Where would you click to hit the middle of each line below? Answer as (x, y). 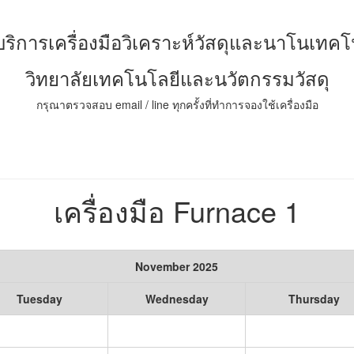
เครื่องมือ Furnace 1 (177, 211)
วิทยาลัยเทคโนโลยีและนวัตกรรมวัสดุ (177, 78)
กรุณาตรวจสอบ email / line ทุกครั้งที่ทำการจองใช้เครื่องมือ (177, 104)
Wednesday (177, 299)
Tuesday (39, 299)
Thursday (314, 299)
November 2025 (177, 266)
